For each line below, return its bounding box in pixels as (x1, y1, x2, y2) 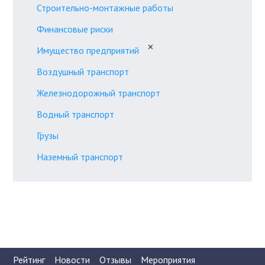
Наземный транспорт (37, 150, 124, 163)
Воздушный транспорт (37, 65, 130, 77)
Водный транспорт (37, 108, 115, 120)
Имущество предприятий (37, 44, 140, 56)
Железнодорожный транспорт (37, 86, 161, 99)
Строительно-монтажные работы (37, 1, 174, 14)
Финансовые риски (37, 22, 114, 35)
